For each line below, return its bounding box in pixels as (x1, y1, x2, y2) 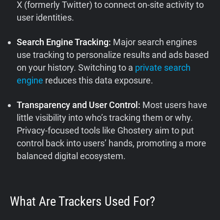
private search (135, 62, 191, 73)
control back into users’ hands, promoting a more (17, 138, 207, 149)
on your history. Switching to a (17, 62, 136, 73)
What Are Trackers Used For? (10, 194, 155, 209)
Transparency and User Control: (17, 100, 143, 110)
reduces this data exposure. (43, 75, 154, 86)
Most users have (142, 100, 208, 110)
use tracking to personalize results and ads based (17, 50, 209, 60)
